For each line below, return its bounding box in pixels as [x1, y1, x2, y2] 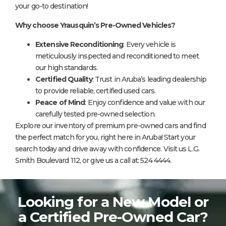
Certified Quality [35, 74, 92, 84]
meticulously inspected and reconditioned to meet [35, 51, 199, 61]
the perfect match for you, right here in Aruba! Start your [15, 132, 195, 142]
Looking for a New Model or [17, 193, 209, 210]
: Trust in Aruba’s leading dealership [92, 74, 207, 84]
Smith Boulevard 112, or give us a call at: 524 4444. [15, 155, 172, 165]
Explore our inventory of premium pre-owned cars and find [15, 121, 206, 130]
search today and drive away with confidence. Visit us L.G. [15, 144, 199, 153]
